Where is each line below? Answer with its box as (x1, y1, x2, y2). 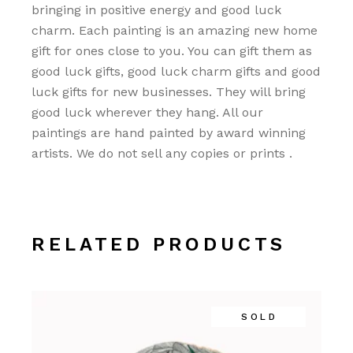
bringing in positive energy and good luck (32, 2, 282, 17)
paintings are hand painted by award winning (32, 124, 307, 140)
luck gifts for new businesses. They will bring (32, 84, 307, 99)
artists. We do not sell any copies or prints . (32, 145, 293, 161)
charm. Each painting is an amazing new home (32, 22, 318, 38)
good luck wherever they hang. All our (32, 104, 264, 120)
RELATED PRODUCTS (32, 232, 287, 255)
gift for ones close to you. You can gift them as (32, 43, 313, 58)
